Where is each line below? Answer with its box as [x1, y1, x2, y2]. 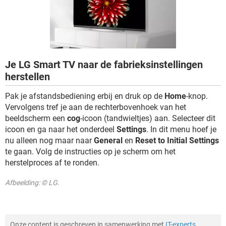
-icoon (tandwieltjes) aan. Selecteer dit [80, 114, 215, 123]
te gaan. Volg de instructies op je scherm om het [5, 147, 176, 156]
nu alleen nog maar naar [5, 136, 94, 145]
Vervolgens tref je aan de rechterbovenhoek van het [5, 102, 186, 112]
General [94, 136, 123, 145]
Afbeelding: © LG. [5, 179, 60, 187]
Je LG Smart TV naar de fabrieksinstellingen [5, 59, 203, 71]
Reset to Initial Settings [135, 136, 219, 145]
